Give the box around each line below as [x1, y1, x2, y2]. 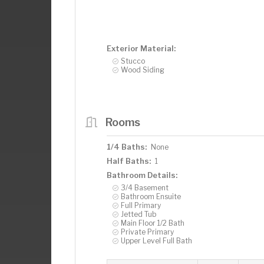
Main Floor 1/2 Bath [121, 218, 184, 227]
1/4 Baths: [107, 141, 147, 151]
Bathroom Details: [107, 170, 177, 180]
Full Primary [121, 200, 161, 210]
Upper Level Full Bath [121, 236, 192, 245]
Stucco [121, 56, 145, 65]
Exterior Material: [107, 43, 176, 53]
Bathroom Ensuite [121, 192, 181, 201]
